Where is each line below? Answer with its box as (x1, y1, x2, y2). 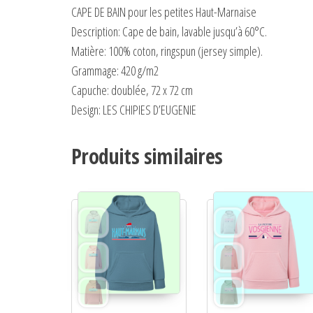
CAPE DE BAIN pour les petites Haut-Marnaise (71, 3, 256, 20)
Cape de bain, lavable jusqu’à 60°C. (120, 22, 267, 40)
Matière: (71, 42, 106, 59)
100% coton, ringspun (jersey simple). (106, 42, 263, 59)
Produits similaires (71, 141, 223, 170)
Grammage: (71, 61, 119, 79)
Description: (71, 22, 120, 40)
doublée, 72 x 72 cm (109, 81, 193, 99)
